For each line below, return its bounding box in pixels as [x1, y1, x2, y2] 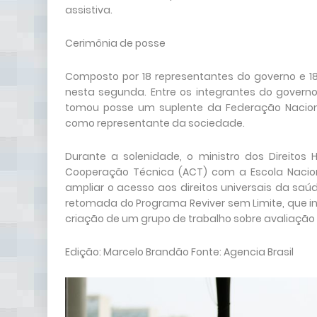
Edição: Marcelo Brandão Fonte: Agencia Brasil [65, 245, 294, 259]
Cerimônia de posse [65, 36, 166, 50]
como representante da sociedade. [65, 116, 245, 130]
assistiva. [65, 3, 113, 17]
